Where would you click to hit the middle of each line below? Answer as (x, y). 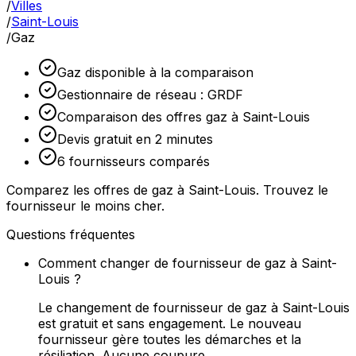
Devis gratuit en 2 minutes (135, 139)
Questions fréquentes (71, 234)
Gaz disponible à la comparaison (155, 72)
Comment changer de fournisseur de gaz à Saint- (188, 263)
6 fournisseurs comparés (133, 161)
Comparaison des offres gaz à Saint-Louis (184, 117)
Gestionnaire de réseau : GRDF (150, 95)
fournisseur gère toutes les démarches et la (170, 339)
